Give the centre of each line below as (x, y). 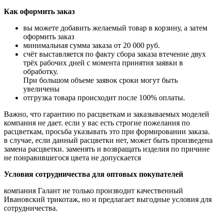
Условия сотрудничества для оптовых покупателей (93, 174)
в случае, (20, 140)
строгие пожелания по (153, 123)
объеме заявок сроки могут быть (124, 80)
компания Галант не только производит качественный (93, 190)
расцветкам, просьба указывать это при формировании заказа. (107, 131)
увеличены (41, 89)
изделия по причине (176, 149)
